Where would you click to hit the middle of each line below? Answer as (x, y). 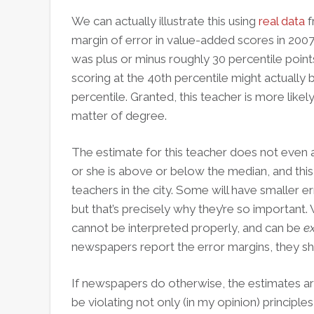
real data (282, 21)
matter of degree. (119, 116)
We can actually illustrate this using (165, 21)
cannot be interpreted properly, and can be (187, 228)
